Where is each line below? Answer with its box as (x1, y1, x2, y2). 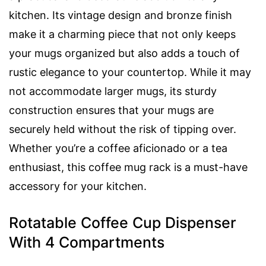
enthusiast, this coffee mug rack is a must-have (9, 160, 248, 173)
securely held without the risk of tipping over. (9, 122, 236, 135)
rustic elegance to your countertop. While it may (9, 65, 251, 78)
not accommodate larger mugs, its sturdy (9, 84, 217, 97)
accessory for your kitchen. (9, 179, 147, 192)
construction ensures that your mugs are (9, 103, 214, 116)
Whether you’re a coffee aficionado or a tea (9, 141, 227, 154)
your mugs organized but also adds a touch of (9, 46, 240, 59)
